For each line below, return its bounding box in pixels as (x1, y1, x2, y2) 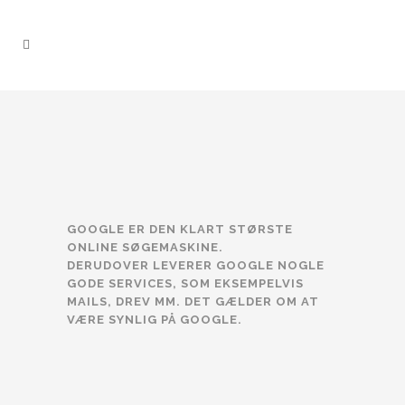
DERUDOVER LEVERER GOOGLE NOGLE (67, 259, 325, 272)
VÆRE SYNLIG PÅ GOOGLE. (67, 313, 242, 326)
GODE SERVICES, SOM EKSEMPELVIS (67, 277, 304, 290)
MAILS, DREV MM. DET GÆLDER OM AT (67, 295, 319, 308)
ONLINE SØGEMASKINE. (67, 240, 223, 254)
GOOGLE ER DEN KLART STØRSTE (67, 222, 293, 236)
